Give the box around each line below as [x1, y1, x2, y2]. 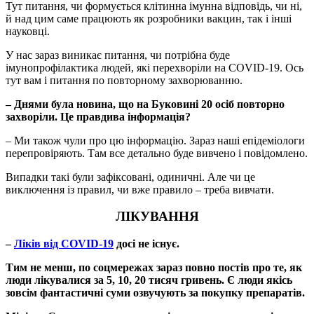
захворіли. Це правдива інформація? [6, 110, 191, 123]
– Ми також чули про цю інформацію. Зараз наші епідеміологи [6, 134, 305, 146]
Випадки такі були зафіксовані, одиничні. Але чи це [6, 170, 255, 183]
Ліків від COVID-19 [14, 238, 114, 250]
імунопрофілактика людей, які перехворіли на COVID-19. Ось [6, 61, 303, 74]
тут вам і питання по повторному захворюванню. [6, 74, 243, 86]
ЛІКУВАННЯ [115, 209, 199, 224]
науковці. [6, 25, 50, 37]
